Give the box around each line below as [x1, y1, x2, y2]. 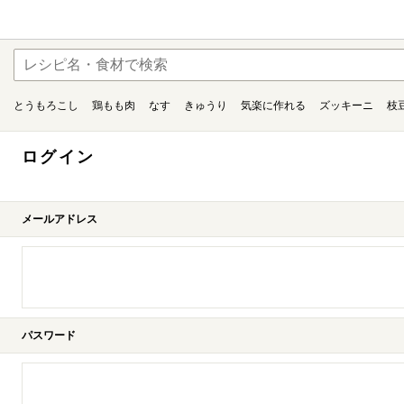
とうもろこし [14, 99, 78, 112]
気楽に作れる [241, 99, 306, 112]
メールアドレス [22, 213, 97, 225]
